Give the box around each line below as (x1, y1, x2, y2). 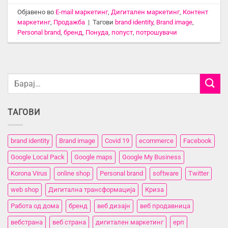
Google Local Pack (11, 153, 65, 161)
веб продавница (140, 202, 190, 210)
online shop (57, 169, 90, 177)
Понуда (85, 28, 109, 37)
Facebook (183, 136, 212, 145)
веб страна (52, 218, 86, 226)
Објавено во (17, 8, 56, 16)
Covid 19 (105, 136, 129, 145)
